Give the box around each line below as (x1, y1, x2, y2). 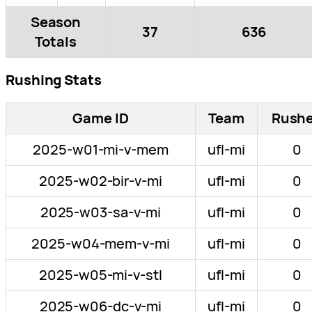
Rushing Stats (6, 70, 102, 90)
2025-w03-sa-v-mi (40, 203, 162, 222)
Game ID (72, 109, 129, 128)
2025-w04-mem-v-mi (31, 234, 170, 253)
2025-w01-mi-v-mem (33, 140, 169, 159)
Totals (35, 32, 77, 52)
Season (30, 13, 81, 32)
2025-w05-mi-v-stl (39, 265, 162, 285)
